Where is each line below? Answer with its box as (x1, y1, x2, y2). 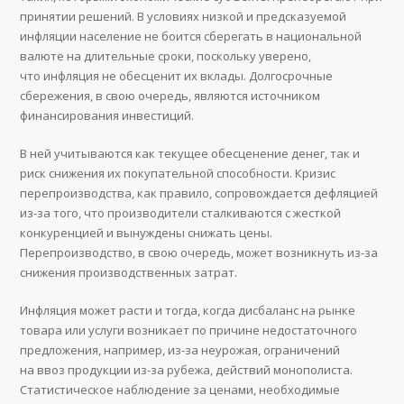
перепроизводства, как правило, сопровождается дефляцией (20, 185, 379, 202)
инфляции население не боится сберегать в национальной (20, 28, 363, 45)
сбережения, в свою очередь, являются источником (20, 87, 321, 105)
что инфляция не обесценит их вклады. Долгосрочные (20, 68, 334, 85)
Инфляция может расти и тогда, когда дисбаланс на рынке (20, 302, 356, 319)
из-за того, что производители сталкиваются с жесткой (20, 205, 342, 222)
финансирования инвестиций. (20, 107, 195, 124)
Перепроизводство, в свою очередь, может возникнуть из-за (20, 244, 379, 262)
